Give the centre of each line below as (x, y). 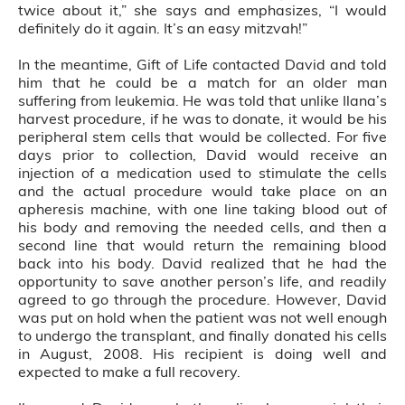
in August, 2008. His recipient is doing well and (202, 353)
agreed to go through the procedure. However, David (202, 299)
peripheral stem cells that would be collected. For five (202, 137)
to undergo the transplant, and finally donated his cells (202, 335)
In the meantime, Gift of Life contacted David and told (202, 64)
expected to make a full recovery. (129, 372)
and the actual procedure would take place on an (202, 191)
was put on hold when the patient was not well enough (202, 317)
